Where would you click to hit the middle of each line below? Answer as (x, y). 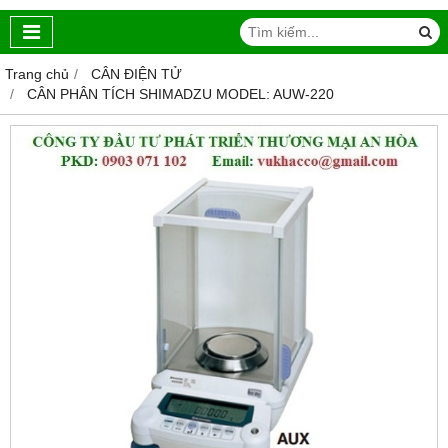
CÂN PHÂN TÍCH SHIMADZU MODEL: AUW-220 (180, 94)
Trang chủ (37, 74)
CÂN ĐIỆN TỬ (136, 74)
